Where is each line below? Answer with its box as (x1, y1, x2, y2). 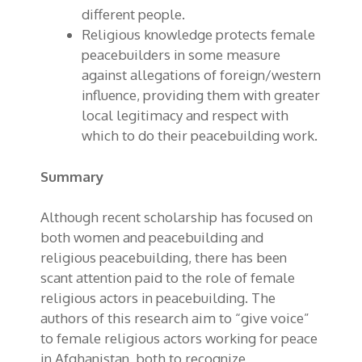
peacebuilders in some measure (82, 46, 280, 64)
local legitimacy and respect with (82, 107, 288, 124)
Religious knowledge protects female (82, 26, 315, 44)
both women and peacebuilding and (40, 229, 263, 246)
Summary (40, 167, 103, 185)
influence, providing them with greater (82, 86, 320, 104)
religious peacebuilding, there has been (40, 249, 287, 267)
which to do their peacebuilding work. (82, 127, 318, 145)
